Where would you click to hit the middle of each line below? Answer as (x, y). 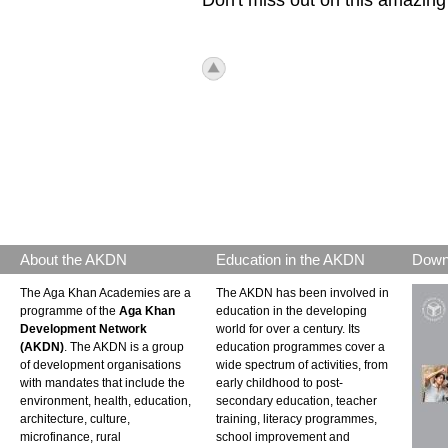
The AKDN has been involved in (302, 293)
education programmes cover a (300, 347)
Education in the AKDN (290, 259)
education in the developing (291, 311)
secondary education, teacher (296, 401)
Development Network (83, 329)
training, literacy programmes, (296, 419)
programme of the (69, 311)
